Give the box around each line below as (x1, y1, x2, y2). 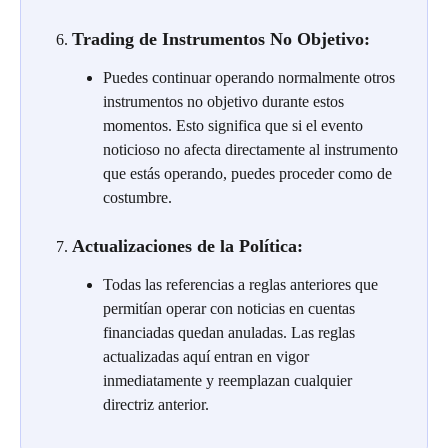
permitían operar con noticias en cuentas (103, 299, 359, 317)
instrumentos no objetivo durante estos (103, 92, 348, 110)
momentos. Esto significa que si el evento (103, 116, 367, 134)
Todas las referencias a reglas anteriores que (103, 275, 382, 293)
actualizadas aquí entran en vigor (103, 347, 313, 365)
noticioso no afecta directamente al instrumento (103, 140, 402, 158)
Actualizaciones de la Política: (72, 235, 303, 256)
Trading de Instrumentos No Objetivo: (72, 28, 370, 49)
